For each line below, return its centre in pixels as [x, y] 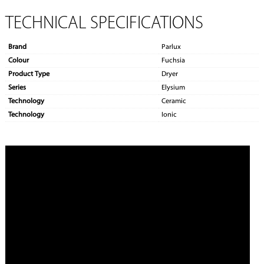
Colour [18, 61]
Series [17, 88]
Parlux [171, 47]
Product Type [29, 75]
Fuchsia [173, 61]
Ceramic [174, 102]
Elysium [173, 88]
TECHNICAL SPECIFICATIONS [104, 24]
